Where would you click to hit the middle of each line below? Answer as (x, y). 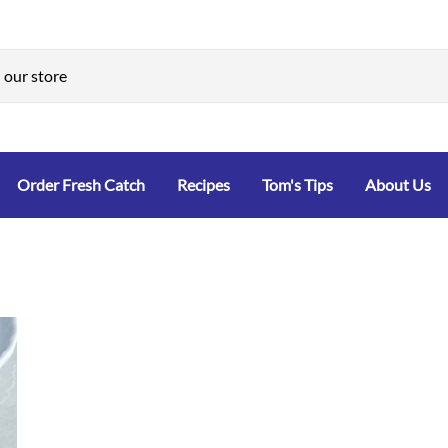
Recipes (203, 185)
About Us (398, 185)
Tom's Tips (297, 185)
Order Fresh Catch (81, 185)
